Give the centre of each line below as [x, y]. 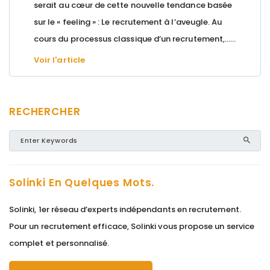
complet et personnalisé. [59, 243]
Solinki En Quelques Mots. [82, 182]
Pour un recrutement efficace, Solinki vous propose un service [132, 226]
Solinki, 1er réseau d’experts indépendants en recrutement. [125, 209]
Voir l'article [59, 60]
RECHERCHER [45, 111]
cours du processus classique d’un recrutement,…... [135, 39]
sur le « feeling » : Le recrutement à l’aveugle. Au [128, 22]
